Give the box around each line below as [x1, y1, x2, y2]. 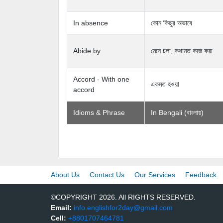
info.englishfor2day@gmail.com [74, 204, 173, 212]
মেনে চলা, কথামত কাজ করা [151, 47, 213, 55]
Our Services [134, 171, 175, 179]
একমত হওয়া [151, 80, 179, 88]
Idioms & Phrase [73, 109, 125, 116]
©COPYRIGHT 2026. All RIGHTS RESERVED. [51, 193, 196, 201]
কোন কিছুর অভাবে [151, 19, 192, 27]
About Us [51, 171, 80, 179]
